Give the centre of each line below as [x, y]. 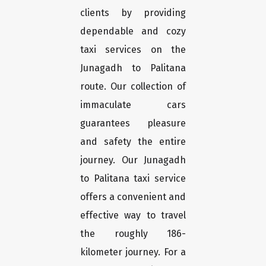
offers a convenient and [133, 197]
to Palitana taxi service [133, 179]
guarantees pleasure [133, 123]
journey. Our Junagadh [133, 160]
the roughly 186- [133, 234]
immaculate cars [133, 105]
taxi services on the [133, 50]
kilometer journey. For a [133, 252]
